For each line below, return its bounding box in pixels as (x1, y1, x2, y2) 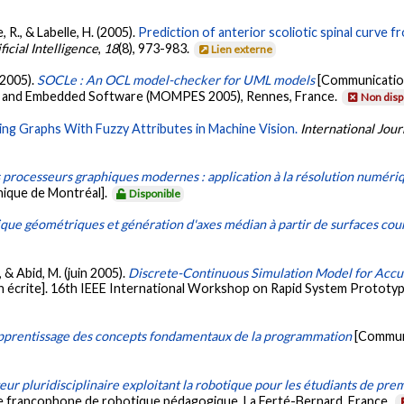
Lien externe (211, 41, 273, 56)
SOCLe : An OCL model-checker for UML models (37, 72, 316, 88)
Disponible (129, 186, 181, 200)
